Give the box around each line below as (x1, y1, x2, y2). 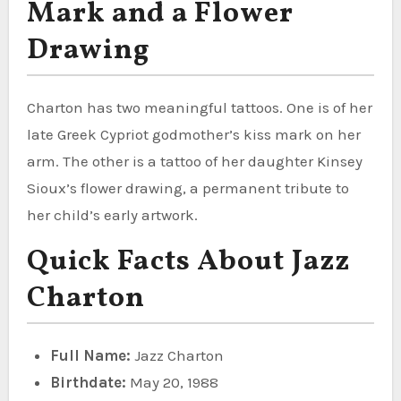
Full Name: (49, 346, 131, 364)
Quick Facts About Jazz (26, 242, 350, 282)
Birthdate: (49, 372, 126, 391)
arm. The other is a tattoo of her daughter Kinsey (26, 151, 363, 170)
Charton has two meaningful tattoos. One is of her (26, 98, 372, 116)
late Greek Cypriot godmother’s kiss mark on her (26, 124, 361, 143)
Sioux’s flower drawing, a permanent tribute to (26, 178, 349, 197)
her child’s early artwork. (26, 205, 198, 224)
